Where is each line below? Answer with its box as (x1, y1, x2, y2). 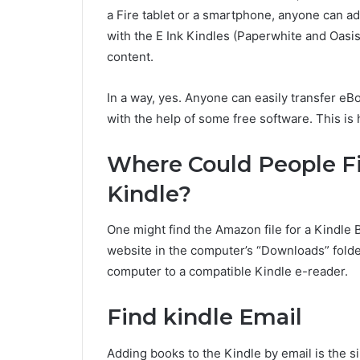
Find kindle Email (107, 304, 302, 331)
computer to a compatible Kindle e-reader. (107, 264, 348, 280)
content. (107, 48, 153, 64)
